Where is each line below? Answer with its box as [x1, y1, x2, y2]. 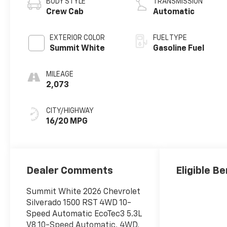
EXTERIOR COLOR [50, 34, 105, 42]
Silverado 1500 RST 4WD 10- [26, 199, 132, 207]
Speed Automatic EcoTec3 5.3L [26, 210, 142, 218]
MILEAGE [46, 71, 74, 79]
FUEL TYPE [153, 34, 187, 42]
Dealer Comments [26, 165, 113, 176]
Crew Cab [46, 8, 84, 17]
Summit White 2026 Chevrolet [26, 187, 141, 196]
